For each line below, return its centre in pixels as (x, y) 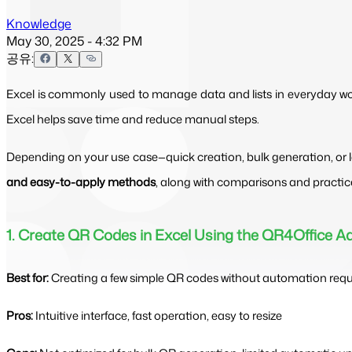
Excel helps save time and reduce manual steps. (133, 119)
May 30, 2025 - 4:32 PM (74, 40)
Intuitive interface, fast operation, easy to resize (158, 315)
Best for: (27, 277)
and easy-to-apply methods (81, 181)
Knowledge (39, 23)
